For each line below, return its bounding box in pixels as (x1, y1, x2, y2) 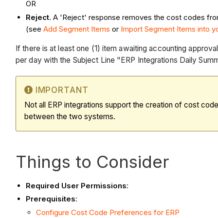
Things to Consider (16, 151, 169, 172)
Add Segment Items (43, 24, 110, 34)
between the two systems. (24, 111, 115, 121)
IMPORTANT (35, 85, 89, 95)
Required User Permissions (26, 181, 127, 190)
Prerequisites (26, 194, 75, 204)
